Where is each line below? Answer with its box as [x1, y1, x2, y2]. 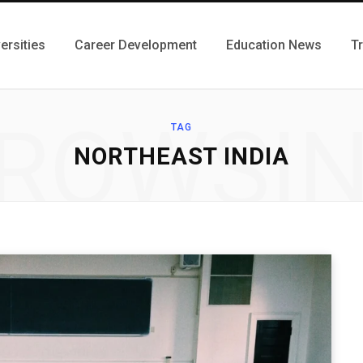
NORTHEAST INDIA [74, 143, 289, 170]
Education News [226, 37, 322, 53]
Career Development [75, 37, 197, 53]
